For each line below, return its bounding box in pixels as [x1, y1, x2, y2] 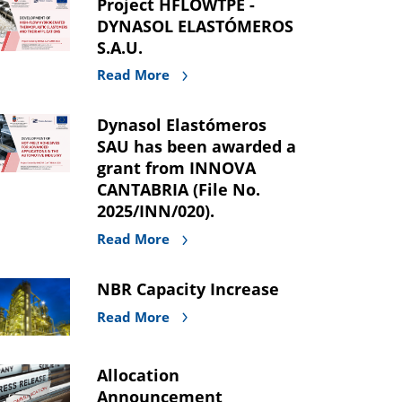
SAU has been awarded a [96, 135, 296, 158]
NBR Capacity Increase [96, 277, 279, 300]
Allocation [96, 364, 179, 387]
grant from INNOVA [96, 157, 256, 179]
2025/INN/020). [96, 200, 214, 223]
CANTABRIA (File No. [96, 179, 260, 201]
